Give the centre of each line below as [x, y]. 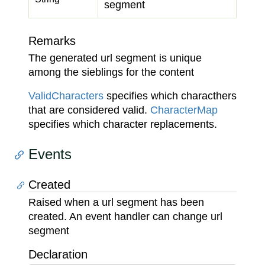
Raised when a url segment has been [116, 202]
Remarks [52, 41]
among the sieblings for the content [111, 72]
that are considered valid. [89, 110]
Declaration [58, 254]
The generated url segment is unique [115, 58]
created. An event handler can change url [125, 216]
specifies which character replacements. [123, 124]
